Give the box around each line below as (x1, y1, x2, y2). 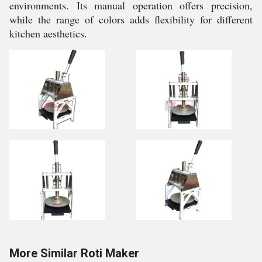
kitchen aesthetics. (9, 26, 87, 40)
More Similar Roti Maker (9, 246, 139, 260)
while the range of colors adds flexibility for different (9, 12, 253, 26)
